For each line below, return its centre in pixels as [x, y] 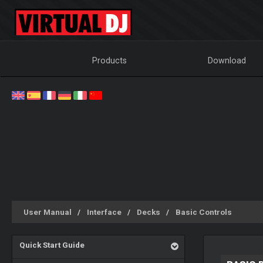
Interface [104, 212]
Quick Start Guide [52, 245]
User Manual [48, 212]
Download [227, 60]
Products [110, 60]
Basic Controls [204, 212]
